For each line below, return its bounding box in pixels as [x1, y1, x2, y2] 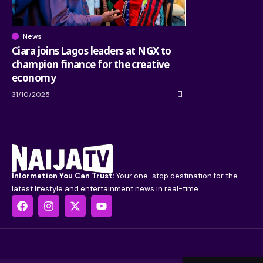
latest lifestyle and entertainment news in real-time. [12, 184, 200, 194]
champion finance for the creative [12, 57, 170, 71]
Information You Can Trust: [12, 171, 116, 181]
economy [12, 70, 56, 85]
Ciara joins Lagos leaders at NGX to [12, 43, 171, 58]
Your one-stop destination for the [116, 171, 238, 181]
